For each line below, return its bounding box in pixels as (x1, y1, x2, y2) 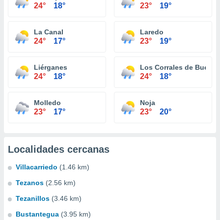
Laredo (140, 28, 164, 36)
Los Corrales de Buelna (140, 63, 219, 71)
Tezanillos (16, 194, 50, 202)
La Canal (34, 28, 63, 36)
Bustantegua (16, 210, 59, 218)
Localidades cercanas (8, 144, 110, 155)
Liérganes (34, 63, 67, 71)
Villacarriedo (16, 163, 57, 171)
